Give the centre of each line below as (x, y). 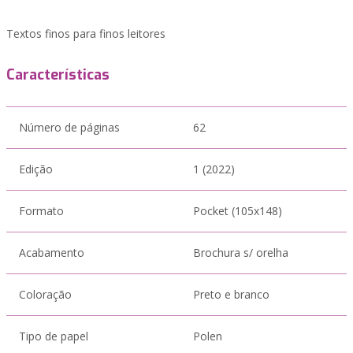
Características (58, 75)
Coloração (45, 294)
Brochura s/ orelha (241, 253)
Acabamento (52, 253)
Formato (41, 211)
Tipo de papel (54, 336)
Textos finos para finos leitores (86, 33)
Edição (36, 169)
